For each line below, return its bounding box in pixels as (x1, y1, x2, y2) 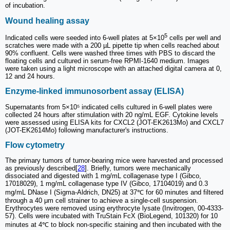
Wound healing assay (5, 16, 89, 25)
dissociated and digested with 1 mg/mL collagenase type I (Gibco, (5, 172, 201, 180)
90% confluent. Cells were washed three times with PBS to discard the (5, 49, 215, 57)
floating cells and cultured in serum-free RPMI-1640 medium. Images (5, 57, 209, 65)
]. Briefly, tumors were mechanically (85, 164, 191, 172)
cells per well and (167, 34, 221, 42)
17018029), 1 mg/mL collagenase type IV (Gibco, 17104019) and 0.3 (5, 180, 208, 188)
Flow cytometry (5, 140, 65, 149)
